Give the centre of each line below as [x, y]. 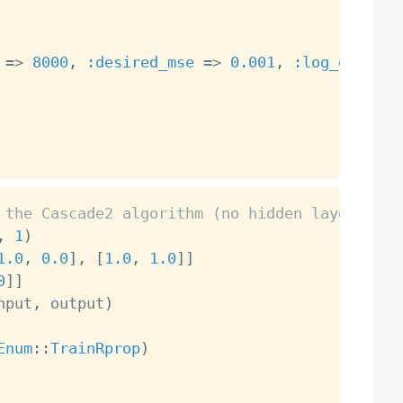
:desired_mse [140, 62]
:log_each [333, 62]
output [72, 303]
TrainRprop [95, 348]
